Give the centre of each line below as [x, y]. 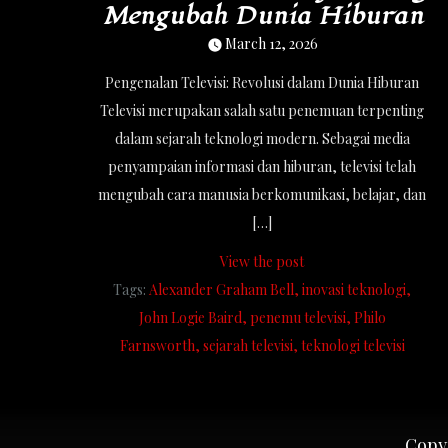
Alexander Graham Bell [222, 290]
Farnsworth [157, 346]
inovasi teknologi [354, 290]
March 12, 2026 [271, 43]
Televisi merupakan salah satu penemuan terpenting [262, 111]
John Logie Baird [190, 318]
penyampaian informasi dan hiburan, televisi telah [262, 167]
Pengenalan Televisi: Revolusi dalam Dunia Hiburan [262, 83]
